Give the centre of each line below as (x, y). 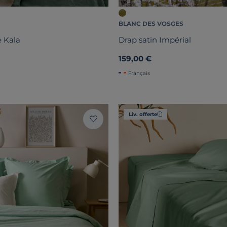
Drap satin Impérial (155, 40)
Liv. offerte (143, 114)
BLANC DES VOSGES (151, 23)
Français (139, 73)
